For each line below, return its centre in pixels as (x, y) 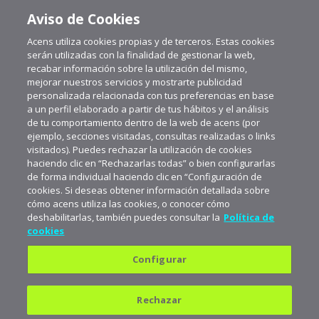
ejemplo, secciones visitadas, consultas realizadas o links (152, 136)
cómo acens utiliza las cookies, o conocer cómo (129, 204)
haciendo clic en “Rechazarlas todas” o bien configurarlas (152, 163)
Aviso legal (159, 308)
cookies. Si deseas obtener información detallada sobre (149, 190)
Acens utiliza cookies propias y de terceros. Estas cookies (151, 41)
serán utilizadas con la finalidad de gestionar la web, (141, 55)
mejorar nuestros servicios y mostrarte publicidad (135, 82)
